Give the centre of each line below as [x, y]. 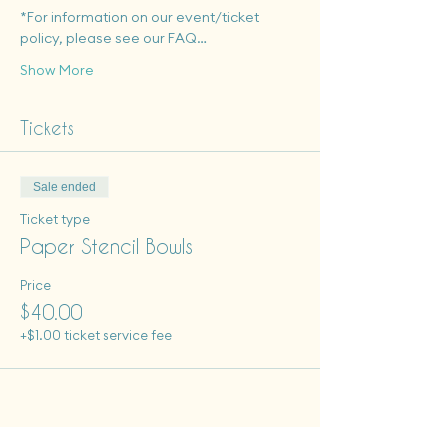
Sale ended [64, 187]
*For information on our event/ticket [141, 17]
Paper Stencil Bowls [106, 246]
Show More [57, 70]
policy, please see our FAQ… [113, 38]
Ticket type [55, 219]
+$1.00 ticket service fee [96, 335]
